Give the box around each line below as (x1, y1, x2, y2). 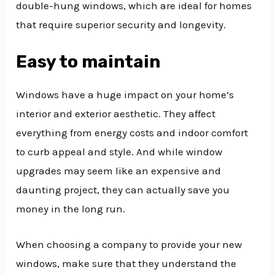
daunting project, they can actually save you (16, 184, 230, 196)
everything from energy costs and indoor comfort (16, 126, 249, 139)
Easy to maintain (16, 52, 161, 72)
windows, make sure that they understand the (16, 257, 237, 270)
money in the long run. (16, 203, 126, 215)
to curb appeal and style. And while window (16, 145, 223, 158)
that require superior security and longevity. (16, 18, 227, 31)
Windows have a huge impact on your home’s (16, 88, 234, 101)
